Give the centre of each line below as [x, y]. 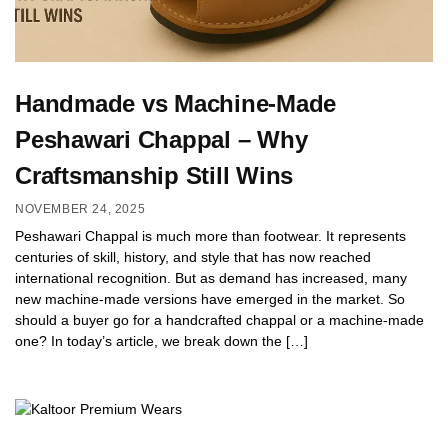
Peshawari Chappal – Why [161, 139]
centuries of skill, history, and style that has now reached [193, 256]
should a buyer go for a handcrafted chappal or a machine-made [219, 319]
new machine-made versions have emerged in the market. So [210, 298]
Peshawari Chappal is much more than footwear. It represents [210, 235]
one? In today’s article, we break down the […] [161, 340]
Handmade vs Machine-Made [176, 103]
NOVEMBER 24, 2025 [80, 208]
